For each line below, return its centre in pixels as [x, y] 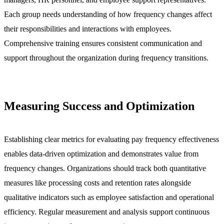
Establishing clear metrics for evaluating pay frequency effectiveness [111, 139]
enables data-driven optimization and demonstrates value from [101, 154]
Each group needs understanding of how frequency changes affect [108, 14]
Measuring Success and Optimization [99, 106]
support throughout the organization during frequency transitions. [106, 58]
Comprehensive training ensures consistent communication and [103, 43]
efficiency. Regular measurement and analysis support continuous [107, 212]
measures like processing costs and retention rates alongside [97, 183]
